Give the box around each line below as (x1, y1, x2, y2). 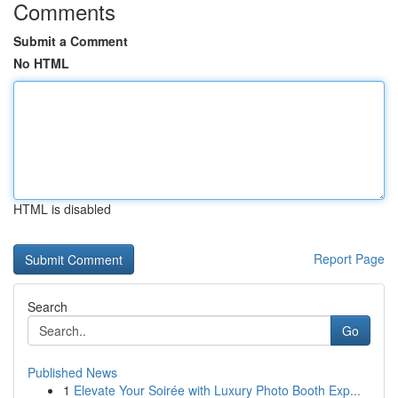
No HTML (13, 54, 69, 72)
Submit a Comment (13, 32, 128, 50)
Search (28, 298, 68, 315)
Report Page (314, 250, 385, 267)
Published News (28, 363, 117, 381)
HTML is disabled (13, 200, 111, 218)
